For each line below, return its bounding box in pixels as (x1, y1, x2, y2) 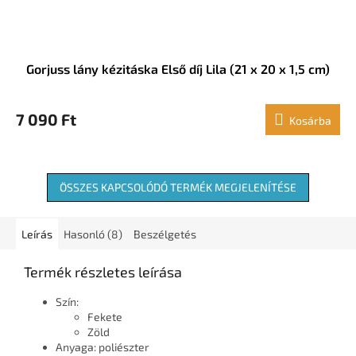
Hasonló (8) (64, 227, 122, 242)
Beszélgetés (133, 227, 196, 242)
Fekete (87, 310, 122, 324)
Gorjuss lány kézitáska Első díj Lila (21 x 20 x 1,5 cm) (26, 61, 330, 77)
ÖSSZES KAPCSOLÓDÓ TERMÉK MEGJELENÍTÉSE (60, 180, 296, 195)
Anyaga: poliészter (56, 340, 149, 354)
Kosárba (289, 114, 331, 128)
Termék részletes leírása (24, 263, 182, 281)
